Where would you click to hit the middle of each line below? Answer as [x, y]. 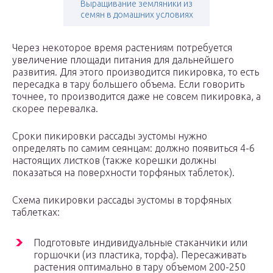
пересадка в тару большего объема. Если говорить [128, 84]
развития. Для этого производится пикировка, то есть [136, 72]
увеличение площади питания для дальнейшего [123, 60]
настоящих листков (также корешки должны [114, 161]
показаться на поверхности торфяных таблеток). [123, 173]
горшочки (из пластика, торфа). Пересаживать [140, 255]
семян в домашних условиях [136, 15]
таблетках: [36, 212]
